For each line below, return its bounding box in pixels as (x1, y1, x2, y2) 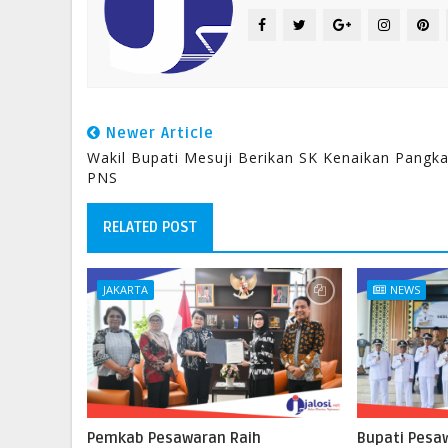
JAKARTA (103, 282, 148, 298)
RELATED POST (103, 218, 197, 237)
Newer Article (101, 124, 214, 143)
